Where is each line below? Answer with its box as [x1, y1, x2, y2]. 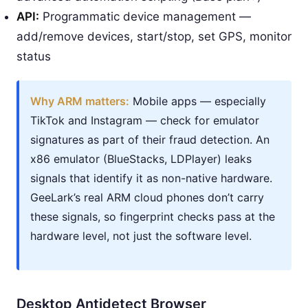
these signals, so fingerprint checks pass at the [30, 209, 275, 223]
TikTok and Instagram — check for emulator [30, 113, 259, 127]
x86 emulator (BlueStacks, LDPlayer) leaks [30, 151, 252, 166]
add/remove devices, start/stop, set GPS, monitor [16, 29, 291, 43]
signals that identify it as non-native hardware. [30, 170, 272, 185]
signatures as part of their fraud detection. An [30, 132, 269, 146]
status [16, 49, 51, 63]
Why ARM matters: [30, 93, 129, 108]
